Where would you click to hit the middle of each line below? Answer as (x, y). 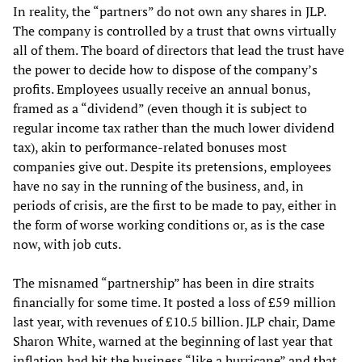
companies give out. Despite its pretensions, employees (172, 167)
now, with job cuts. (67, 244)
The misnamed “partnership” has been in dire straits (164, 283)
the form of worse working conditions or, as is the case (169, 225)
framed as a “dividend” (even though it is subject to (160, 109)
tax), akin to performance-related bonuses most (150, 147)
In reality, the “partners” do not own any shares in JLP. (169, 12)
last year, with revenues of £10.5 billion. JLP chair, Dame (174, 322)
